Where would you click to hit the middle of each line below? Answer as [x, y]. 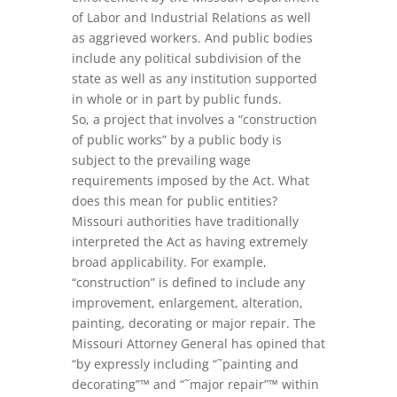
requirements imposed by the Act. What [190, 180]
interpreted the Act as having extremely [189, 241]
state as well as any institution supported [194, 78]
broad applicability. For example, [169, 262]
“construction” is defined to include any [188, 282]
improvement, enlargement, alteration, [187, 303]
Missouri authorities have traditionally [185, 221]
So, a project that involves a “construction [194, 119]
